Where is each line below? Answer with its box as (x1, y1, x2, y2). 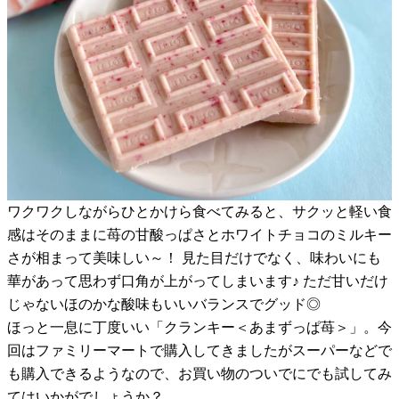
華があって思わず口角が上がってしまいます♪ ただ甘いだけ (7, 273, 388, 289)
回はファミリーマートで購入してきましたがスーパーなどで (7, 342, 392, 358)
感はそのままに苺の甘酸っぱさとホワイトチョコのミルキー (7, 226, 392, 242)
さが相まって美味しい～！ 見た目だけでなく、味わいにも (7, 249, 381, 265)
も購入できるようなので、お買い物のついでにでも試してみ (7, 365, 392, 381)
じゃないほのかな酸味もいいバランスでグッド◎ (7, 296, 321, 312)
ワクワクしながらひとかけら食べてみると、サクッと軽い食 (7, 203, 392, 219)
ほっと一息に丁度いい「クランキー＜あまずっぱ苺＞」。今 (7, 319, 392, 335)
